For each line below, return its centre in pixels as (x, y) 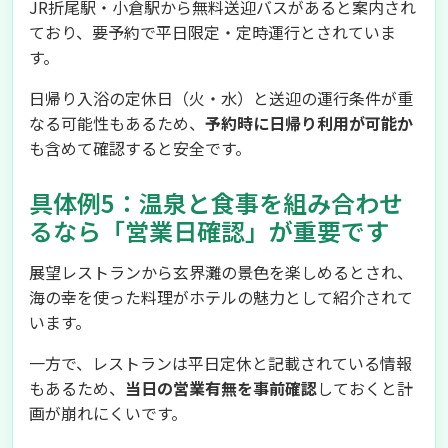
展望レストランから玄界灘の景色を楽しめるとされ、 (221, 272)
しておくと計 (365, 388)
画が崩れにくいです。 (108, 413)
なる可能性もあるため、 (117, 123)
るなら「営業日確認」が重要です (209, 230)
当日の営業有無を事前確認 (221, 388)
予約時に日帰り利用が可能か (309, 123)
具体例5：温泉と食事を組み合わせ (216, 202)
